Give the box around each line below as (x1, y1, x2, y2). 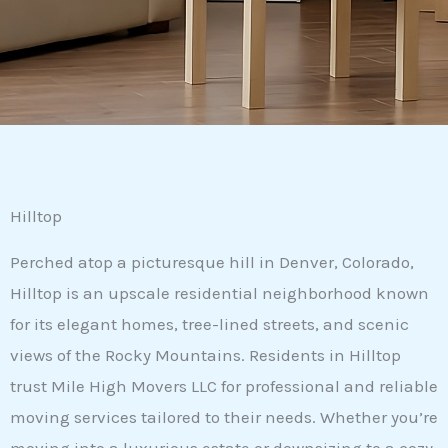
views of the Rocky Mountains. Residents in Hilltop (10, 345, 401, 365)
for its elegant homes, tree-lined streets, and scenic (10, 314, 409, 334)
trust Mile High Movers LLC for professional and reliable (10, 376, 438, 396)
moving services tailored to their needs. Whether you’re (10, 407, 438, 427)
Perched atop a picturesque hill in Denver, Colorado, (10, 252, 414, 272)
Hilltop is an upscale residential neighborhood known (10, 283, 429, 303)
